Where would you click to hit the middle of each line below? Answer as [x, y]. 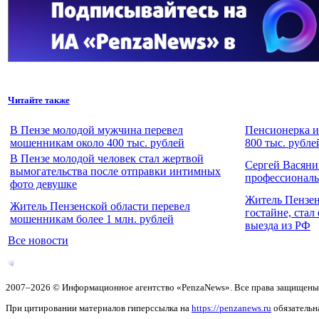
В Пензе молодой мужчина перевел [96, 130]
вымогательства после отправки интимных [115, 171]
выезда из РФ [278, 225]
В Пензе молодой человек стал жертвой [107, 158]
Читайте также [39, 100]
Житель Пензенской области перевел [100, 206]
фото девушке [43, 184]
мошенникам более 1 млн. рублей [92, 219]
